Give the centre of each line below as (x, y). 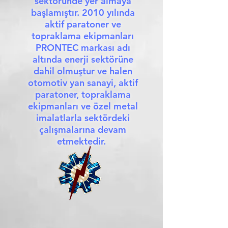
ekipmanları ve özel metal (83, 106)
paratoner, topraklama (83, 94)
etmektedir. (83, 141)
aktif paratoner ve (83, 24)
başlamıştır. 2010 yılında (83, 12)
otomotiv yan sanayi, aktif (83, 83)
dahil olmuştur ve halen (83, 71)
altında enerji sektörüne (83, 59)
